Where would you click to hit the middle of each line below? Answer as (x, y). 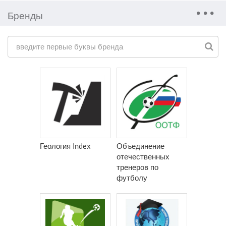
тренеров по (137, 167)
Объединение (140, 146)
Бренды (25, 16)
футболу (132, 178)
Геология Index (65, 146)
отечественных (143, 157)
